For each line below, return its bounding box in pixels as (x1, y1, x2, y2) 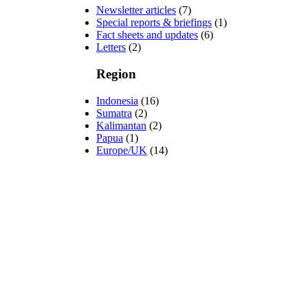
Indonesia (96, 94, 138, 107)
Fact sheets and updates (96, 29, 198, 41)
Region (96, 67, 136, 82)
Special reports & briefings (96, 16, 212, 29)
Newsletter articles (96, 4, 176, 16)
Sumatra (96, 107, 132, 119)
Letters (96, 41, 126, 54)
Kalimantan (96, 119, 146, 131)
